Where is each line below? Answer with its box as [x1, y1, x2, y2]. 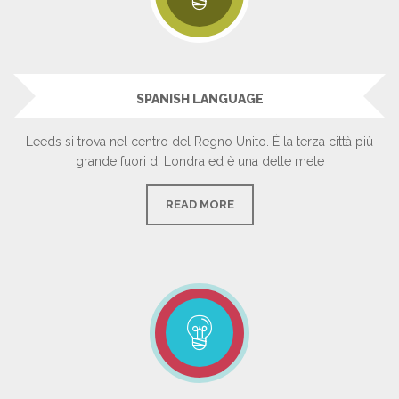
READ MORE [165, 198, 234, 212]
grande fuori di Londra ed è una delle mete [75, 154, 324, 169]
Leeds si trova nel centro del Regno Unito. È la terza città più [26, 134, 373, 150]
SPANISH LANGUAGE [135, 92, 264, 107]
